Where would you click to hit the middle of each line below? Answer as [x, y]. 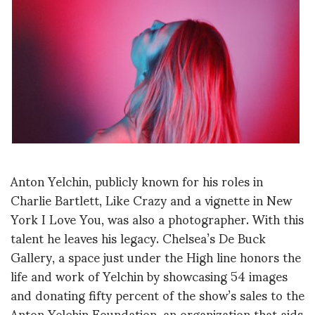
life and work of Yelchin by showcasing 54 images [149, 276]
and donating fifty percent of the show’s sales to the [157, 295]
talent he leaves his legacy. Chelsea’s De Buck [138, 238]
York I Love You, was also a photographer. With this [157, 219]
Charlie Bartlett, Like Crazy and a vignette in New [151, 200]
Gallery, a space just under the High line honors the [156, 257]
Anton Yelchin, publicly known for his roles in [137, 181]
